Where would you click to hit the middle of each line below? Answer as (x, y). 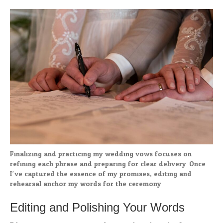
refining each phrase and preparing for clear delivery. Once (108, 164)
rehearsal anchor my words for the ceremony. (86, 184)
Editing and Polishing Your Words (97, 208)
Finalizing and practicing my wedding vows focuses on (101, 154)
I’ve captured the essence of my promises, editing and (101, 174)
